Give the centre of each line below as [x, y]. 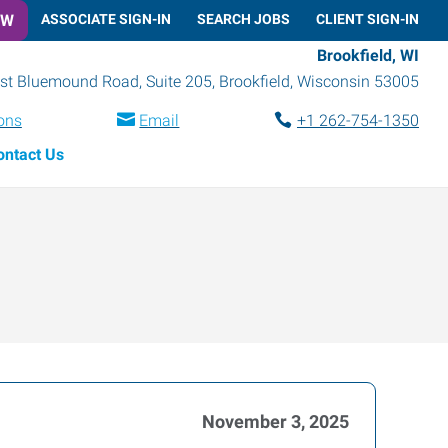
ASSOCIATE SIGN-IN [106, 18]
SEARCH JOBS [243, 18]
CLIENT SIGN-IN [367, 18]
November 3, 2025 [275, 421]
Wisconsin [333, 81]
